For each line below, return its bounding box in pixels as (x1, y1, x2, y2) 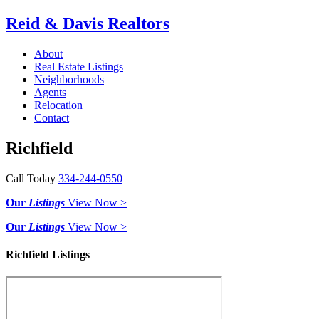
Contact (34, 111, 69, 124)
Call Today (6, 172, 58, 184)
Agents (34, 85, 66, 98)
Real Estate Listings (34, 60, 123, 73)
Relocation (34, 98, 83, 111)
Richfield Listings (6, 248, 90, 261)
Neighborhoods (34, 73, 104, 85)
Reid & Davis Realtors (6, 14, 169, 33)
